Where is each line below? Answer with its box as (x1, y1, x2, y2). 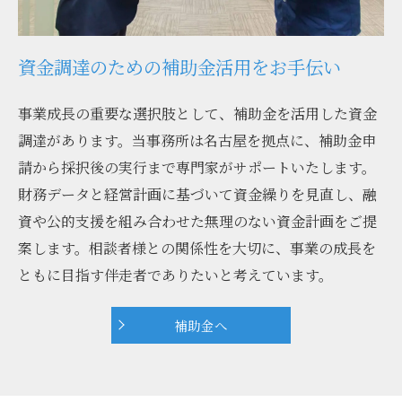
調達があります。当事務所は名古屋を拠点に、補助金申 (18, 129, 376, 151)
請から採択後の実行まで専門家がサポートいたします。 (18, 156, 376, 178)
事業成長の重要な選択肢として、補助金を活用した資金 (18, 102, 377, 124)
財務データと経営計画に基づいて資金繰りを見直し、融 (18, 183, 377, 205)
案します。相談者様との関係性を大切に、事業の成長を (18, 237, 376, 258)
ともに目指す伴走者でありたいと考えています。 (18, 264, 333, 285)
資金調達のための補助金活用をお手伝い (18, 53, 341, 80)
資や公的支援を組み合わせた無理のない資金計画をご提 (18, 210, 377, 232)
